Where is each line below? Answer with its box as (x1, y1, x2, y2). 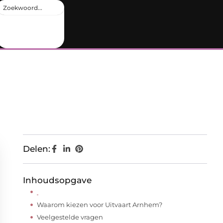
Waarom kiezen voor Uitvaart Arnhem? (37, 200, 162, 209)
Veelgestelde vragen (37, 213, 103, 221)
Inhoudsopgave (23, 175, 92, 185)
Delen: (23, 144, 50, 154)
